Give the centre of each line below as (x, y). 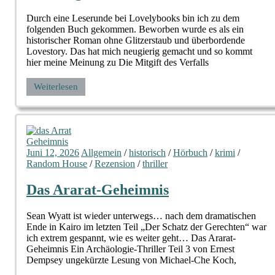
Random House (57, 164)
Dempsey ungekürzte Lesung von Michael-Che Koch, (131, 260)
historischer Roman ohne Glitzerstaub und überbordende (136, 41)
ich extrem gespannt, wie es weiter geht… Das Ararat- (131, 238)
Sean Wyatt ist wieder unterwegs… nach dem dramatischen (141, 216)
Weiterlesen (56, 87)
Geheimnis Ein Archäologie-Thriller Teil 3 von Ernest (130, 249)
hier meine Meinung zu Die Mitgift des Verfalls (118, 63)
